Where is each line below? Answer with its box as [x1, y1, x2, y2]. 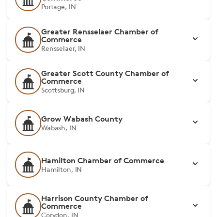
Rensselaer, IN [41, 44, 86, 52]
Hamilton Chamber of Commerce [41, 155, 164, 165]
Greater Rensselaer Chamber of [41, 27, 158, 36]
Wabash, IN [41, 124, 77, 132]
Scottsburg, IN [41, 86, 85, 94]
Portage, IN [41, 2, 76, 11]
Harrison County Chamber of [41, 193, 148, 203]
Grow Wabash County [41, 114, 123, 124]
